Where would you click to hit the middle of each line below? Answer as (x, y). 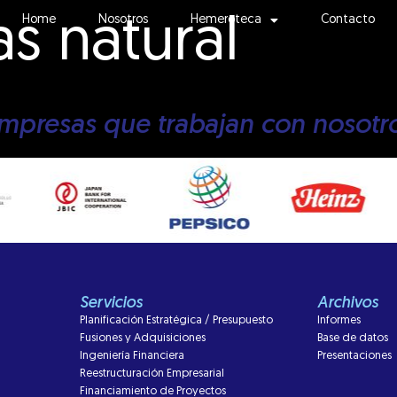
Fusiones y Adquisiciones (142, 338)
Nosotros (123, 20)
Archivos (348, 304)
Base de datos (353, 338)
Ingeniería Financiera (132, 356)
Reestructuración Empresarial (152, 374)
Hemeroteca (226, 20)
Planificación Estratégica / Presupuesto (176, 320)
